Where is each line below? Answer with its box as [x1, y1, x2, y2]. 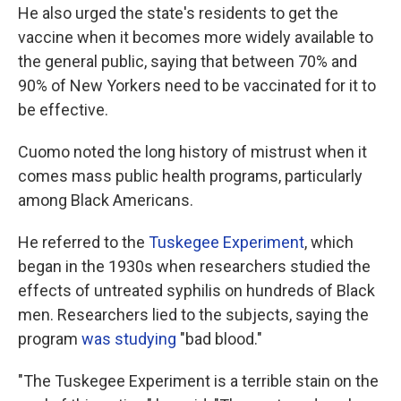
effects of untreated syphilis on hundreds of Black [18, 281, 375, 300]
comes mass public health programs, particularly [18, 166, 363, 185]
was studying [81, 329, 176, 348]
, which [304, 233, 354, 252]
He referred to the [18, 233, 149, 252]
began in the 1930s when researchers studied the [18, 257, 371, 276]
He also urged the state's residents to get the [18, 4, 338, 22]
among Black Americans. [18, 191, 193, 209]
